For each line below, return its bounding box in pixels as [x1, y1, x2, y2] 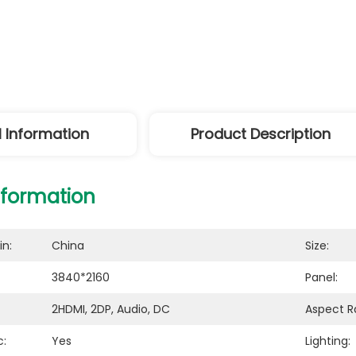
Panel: [305, 269, 338, 285]
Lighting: [305, 333, 350, 349]
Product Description [191, 124, 331, 144]
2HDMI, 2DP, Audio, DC [52, 301, 170, 317]
